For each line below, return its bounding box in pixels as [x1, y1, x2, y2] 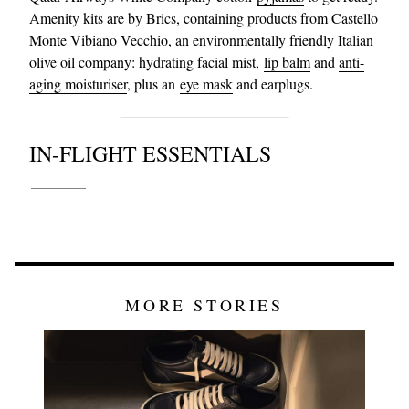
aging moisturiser [29, 74, 127, 93]
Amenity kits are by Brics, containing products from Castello [29, 8, 378, 27]
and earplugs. [233, 74, 313, 93]
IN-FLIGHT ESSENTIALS [29, 138, 271, 168]
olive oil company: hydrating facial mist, [29, 52, 264, 71]
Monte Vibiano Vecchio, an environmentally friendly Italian [29, 30, 373, 49]
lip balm [264, 52, 310, 71]
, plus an [127, 74, 180, 93]
